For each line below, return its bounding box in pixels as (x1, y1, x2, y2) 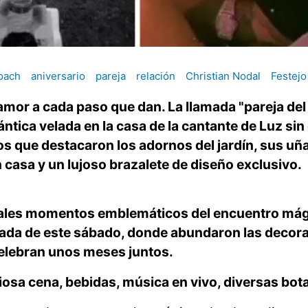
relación (136, 69, 175, 83)
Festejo (271, 69, 307, 83)
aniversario (31, 69, 85, 83)
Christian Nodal (186, 69, 261, 83)
